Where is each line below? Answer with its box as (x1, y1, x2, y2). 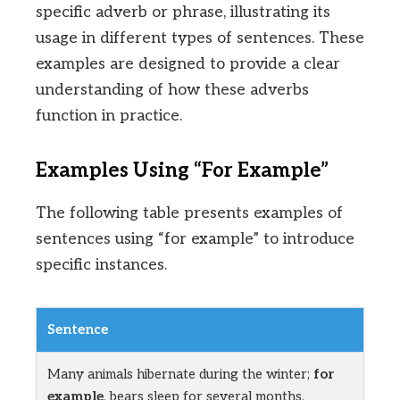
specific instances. (36, 255, 167, 275)
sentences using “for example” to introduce (36, 229, 354, 249)
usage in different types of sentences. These (36, 29, 364, 48)
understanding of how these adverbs (36, 80, 309, 100)
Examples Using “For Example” (36, 158, 329, 183)
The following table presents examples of (36, 204, 343, 223)
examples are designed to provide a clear (36, 54, 340, 74)
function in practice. (36, 106, 182, 126)
